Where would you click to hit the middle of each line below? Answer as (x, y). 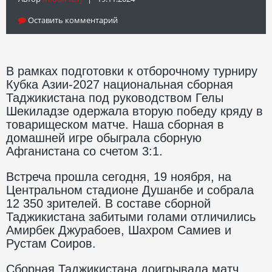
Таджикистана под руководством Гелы (115, 97)
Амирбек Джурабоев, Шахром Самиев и (119, 230)
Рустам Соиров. (51, 243)
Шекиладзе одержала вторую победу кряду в (134, 111)
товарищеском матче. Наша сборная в (115, 124)
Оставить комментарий (72, 20)
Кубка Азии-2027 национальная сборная (120, 84)
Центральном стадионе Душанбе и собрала (130, 190)
